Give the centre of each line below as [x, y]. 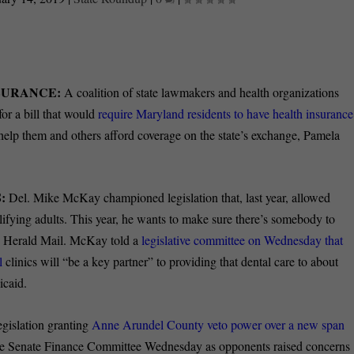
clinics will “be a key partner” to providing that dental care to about [171, 262]
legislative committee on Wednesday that [243, 240]
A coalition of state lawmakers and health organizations [202, 92]
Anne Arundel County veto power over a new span [218, 325]
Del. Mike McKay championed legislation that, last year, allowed [168, 198]
